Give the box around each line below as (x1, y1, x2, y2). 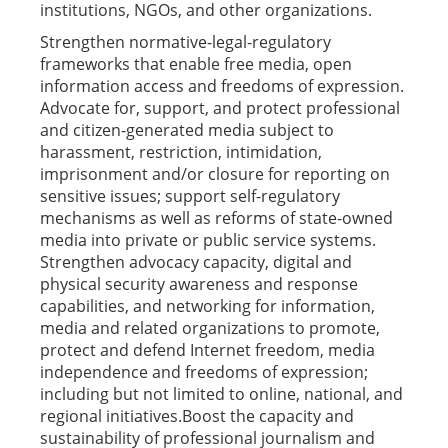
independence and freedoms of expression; (40, 361, 368, 383)
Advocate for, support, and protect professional (40, 97, 400, 119)
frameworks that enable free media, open (40, 53, 352, 75)
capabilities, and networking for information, (40, 295, 375, 317)
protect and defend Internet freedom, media (40, 339, 375, 361)
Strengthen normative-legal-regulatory (40, 31, 331, 53)
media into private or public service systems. (40, 229, 376, 251)
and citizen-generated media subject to (40, 119, 334, 141)
